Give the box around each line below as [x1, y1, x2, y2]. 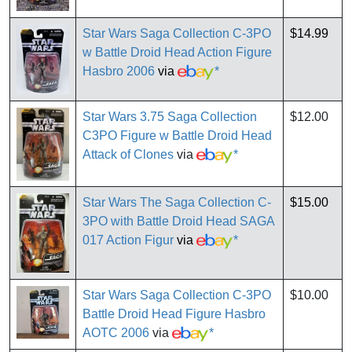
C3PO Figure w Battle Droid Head [82, 129, 272, 143]
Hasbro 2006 [82, 64, 155, 79]
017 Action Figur [82, 233, 174, 247]
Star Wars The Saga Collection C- [82, 196, 271, 210]
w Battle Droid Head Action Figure [82, 46, 272, 60]
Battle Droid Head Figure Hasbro [82, 307, 266, 321]
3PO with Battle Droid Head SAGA [82, 214, 274, 229]
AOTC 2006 [82, 326, 149, 340]
